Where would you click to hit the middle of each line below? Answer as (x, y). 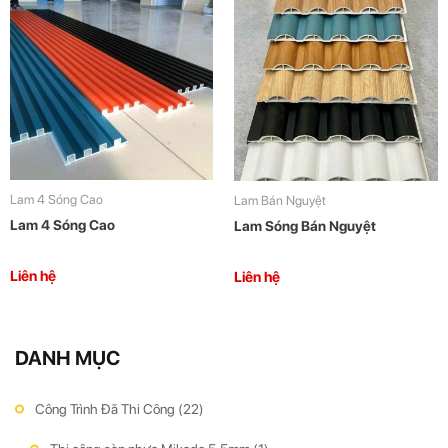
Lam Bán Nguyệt (280, 200)
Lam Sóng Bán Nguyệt (305, 226)
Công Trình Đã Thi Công (106, 409)
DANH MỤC (67, 358)
